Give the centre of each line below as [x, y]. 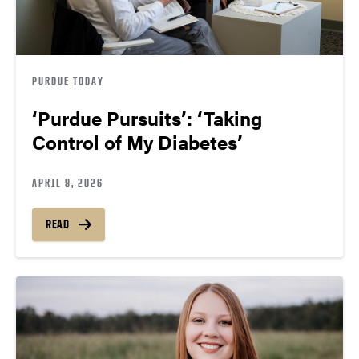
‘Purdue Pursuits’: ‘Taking [147, 118]
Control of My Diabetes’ [137, 142]
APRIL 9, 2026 [68, 183]
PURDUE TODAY [68, 81]
